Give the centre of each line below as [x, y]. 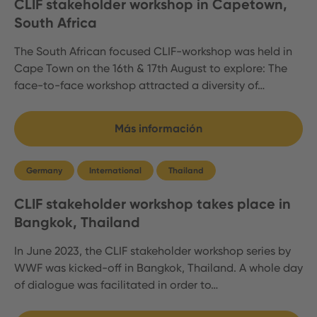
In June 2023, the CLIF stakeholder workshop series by [152, 251]
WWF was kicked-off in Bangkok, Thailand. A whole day [158, 268]
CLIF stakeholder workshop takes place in [152, 204]
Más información [158, 128]
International [115, 171]
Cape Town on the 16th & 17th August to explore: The [151, 68]
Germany [44, 171]
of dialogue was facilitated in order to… [116, 285]
